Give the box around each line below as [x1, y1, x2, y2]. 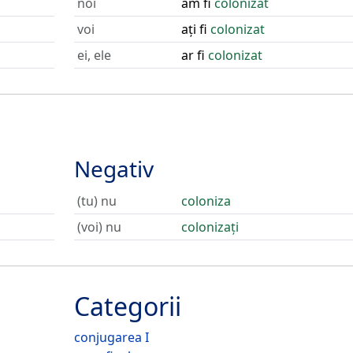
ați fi [180, 20, 210, 38]
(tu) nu [76, 192, 117, 210]
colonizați [180, 218, 239, 236]
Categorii [73, 289, 181, 323]
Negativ [73, 154, 154, 184]
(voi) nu [76, 218, 121, 236]
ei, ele [76, 46, 111, 64]
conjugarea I [73, 329, 149, 346]
